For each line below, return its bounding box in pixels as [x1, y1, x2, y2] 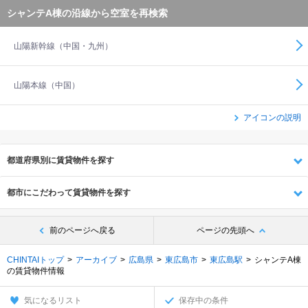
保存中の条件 [179, 296, 228, 305]
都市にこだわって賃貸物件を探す [7, 188, 131, 197]
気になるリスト [24, 296, 82, 305]
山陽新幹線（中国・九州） [14, 41, 113, 51]
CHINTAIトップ [7, 256, 64, 264]
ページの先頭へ [196, 226, 254, 234]
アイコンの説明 [243, 113, 301, 122]
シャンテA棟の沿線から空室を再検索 [7, 8, 168, 19]
